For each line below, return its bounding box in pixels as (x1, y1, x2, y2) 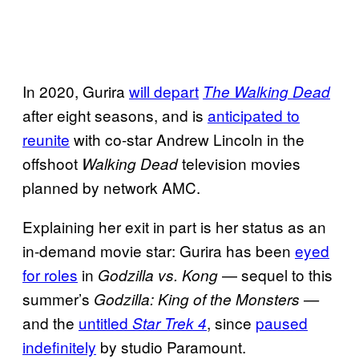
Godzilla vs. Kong (98, 264, 218, 285)
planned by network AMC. (22, 175, 200, 198)
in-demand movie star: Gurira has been (22, 239, 295, 261)
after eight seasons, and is (22, 103, 208, 126)
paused (256, 311, 308, 333)
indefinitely (22, 335, 96, 357)
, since (207, 311, 256, 333)
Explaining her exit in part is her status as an (22, 215, 326, 237)
